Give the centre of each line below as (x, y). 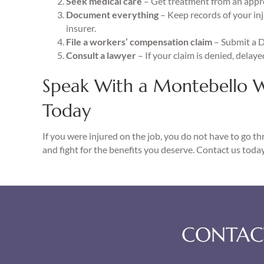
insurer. (81, 28)
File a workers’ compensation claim (139, 42)
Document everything (112, 14)
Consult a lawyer (102, 55)
